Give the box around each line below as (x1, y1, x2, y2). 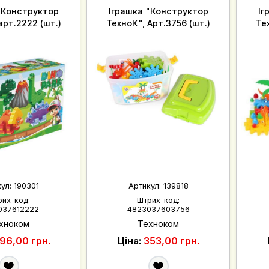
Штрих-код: (137, 195, 180, 205)
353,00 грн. (143, 235, 199, 247)
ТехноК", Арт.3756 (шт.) (106, 18, 211, 29)
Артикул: (128, 181, 163, 190)
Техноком (138, 219, 180, 229)
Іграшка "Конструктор (108, 6, 208, 17)
